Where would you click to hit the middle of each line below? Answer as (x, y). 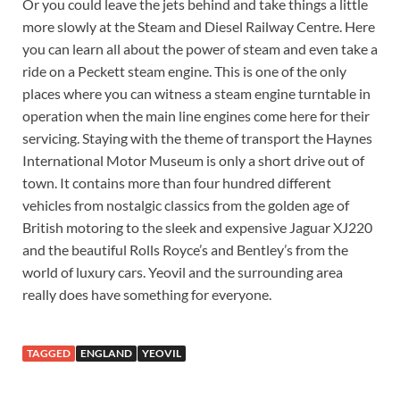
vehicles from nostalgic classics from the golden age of (186, 205)
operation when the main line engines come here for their (196, 116)
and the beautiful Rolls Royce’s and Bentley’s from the (185, 250)
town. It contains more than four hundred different (177, 183)
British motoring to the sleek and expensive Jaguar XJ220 (197, 228)
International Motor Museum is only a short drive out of (193, 161)
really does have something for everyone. (147, 295)
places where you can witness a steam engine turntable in (196, 94)
